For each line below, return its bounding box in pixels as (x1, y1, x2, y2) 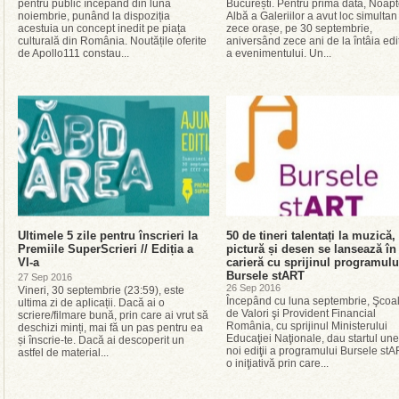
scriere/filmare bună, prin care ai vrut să (18, 309, 208, 322)
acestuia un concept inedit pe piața (18, 22, 186, 35)
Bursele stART (226, 269, 305, 282)
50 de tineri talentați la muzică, (226, 229, 395, 242)
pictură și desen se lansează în (226, 242, 396, 256)
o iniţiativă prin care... (226, 357, 329, 370)
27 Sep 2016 (18, 272, 72, 282)
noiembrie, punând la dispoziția (18, 10, 170, 22)
